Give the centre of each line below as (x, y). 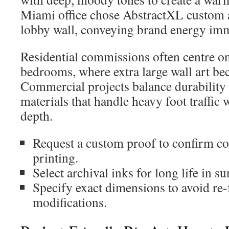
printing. (55, 157)
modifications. (70, 202)
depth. (37, 116)
